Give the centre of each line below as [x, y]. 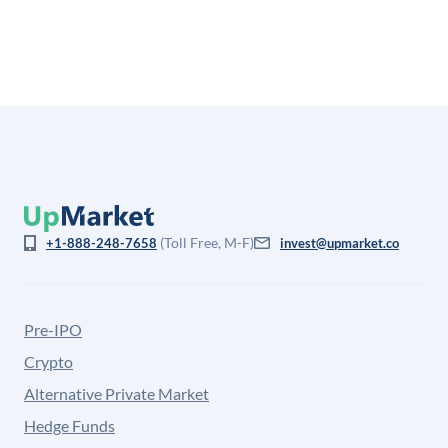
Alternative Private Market [116, 393]
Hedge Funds [69, 425]
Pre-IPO [53, 329]
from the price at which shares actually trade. [186, 11]
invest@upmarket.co [339, 243]
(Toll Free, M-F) [205, 242]
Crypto [48, 361]
